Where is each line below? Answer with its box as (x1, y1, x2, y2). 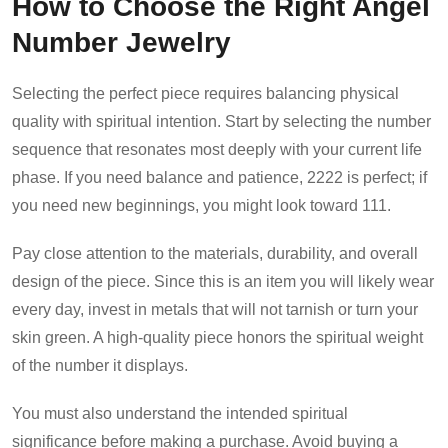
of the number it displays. (12, 356, 188, 374)
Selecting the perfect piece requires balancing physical (12, 84, 399, 102)
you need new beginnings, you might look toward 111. (12, 196, 391, 214)
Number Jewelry (12, 25, 231, 58)
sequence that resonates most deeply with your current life (12, 140, 422, 158)
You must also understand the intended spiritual (12, 404, 348, 422)
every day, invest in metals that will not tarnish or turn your (12, 300, 418, 318)
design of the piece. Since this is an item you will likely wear (12, 272, 434, 290)
